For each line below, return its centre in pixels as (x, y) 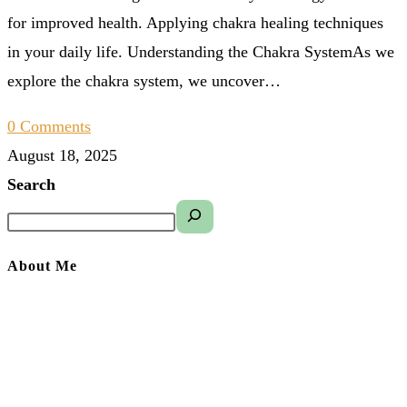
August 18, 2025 (62, 155)
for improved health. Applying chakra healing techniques (195, 22)
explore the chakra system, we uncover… (144, 80)
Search (31, 184)
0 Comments (49, 126)
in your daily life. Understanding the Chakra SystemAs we (201, 51)
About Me (42, 265)
